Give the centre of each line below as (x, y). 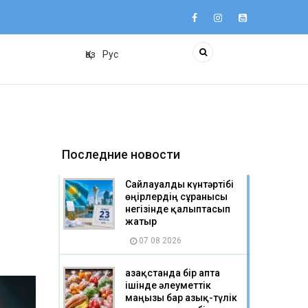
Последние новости (121, 154)
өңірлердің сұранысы (176, 197)
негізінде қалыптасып (178, 209)
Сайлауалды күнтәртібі (179, 184)
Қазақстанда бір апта (173, 273)
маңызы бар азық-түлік (181, 298)
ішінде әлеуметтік (168, 285)
